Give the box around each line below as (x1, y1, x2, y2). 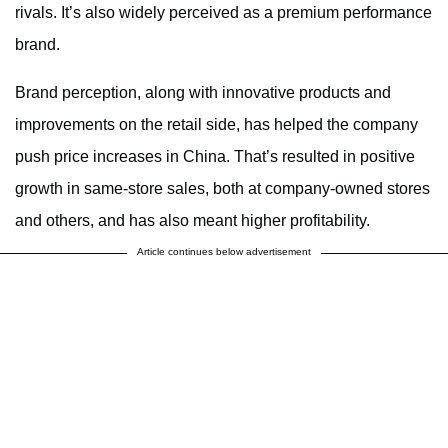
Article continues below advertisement (137, 245, 311, 257)
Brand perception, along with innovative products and (15, 83, 391, 101)
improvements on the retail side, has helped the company (15, 115, 418, 133)
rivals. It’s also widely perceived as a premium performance (15, 3, 432, 21)
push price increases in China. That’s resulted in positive (15, 147, 415, 165)
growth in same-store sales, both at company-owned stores (15, 179, 430, 197)
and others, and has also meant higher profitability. (15, 211, 370, 229)
